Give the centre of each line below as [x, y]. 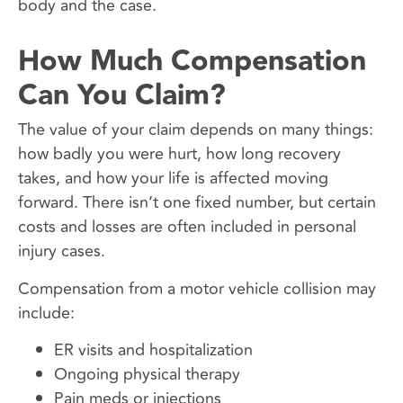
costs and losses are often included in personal [187, 227]
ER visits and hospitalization [153, 350]
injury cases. [62, 251]
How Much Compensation [192, 62]
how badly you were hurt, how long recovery [179, 154]
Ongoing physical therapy [147, 375]
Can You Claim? [122, 96]
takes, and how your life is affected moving [173, 179]
